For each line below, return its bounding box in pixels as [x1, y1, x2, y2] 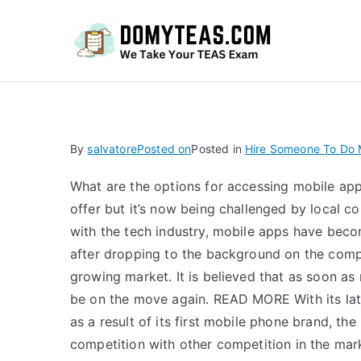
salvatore [87, 142, 137, 156]
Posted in [191, 142, 245, 156]
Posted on [136, 142, 192, 156]
